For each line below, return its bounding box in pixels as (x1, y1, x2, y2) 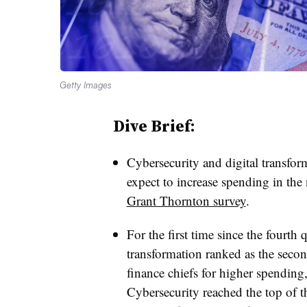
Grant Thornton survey (126, 191, 246, 209)
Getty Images (60, 79, 112, 90)
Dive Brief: (112, 114, 195, 137)
